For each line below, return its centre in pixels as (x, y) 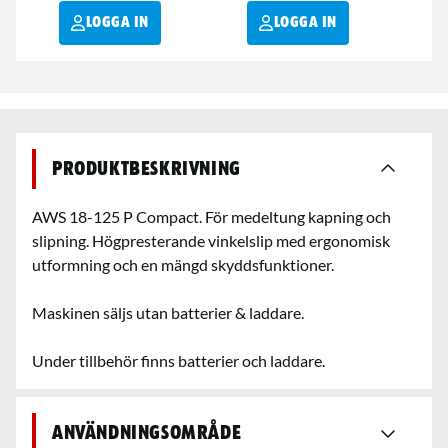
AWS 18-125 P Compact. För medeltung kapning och (211, 217)
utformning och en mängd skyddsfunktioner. (183, 265)
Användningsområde (147, 433)
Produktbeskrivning (146, 169)
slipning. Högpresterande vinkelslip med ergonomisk (211, 241)
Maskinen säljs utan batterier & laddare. (168, 313)
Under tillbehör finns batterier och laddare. (178, 361)
